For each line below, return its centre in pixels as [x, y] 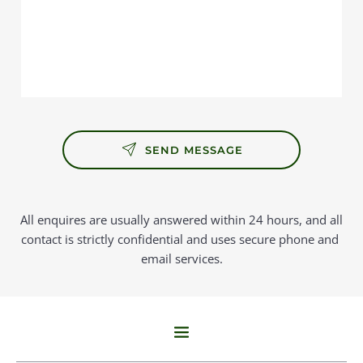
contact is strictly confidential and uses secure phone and [180, 239]
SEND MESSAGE [194, 149]
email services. [181, 258]
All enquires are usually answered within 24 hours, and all [181, 219]
